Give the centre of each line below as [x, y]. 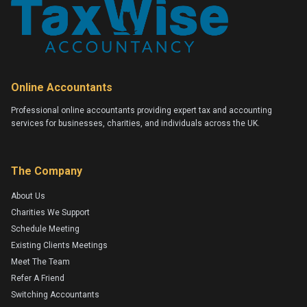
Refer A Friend [38, 278]
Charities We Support [50, 212]
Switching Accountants [55, 294]
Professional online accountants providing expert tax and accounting [142, 110]
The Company [47, 171]
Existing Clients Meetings [59, 245]
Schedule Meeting [45, 229]
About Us [28, 196]
